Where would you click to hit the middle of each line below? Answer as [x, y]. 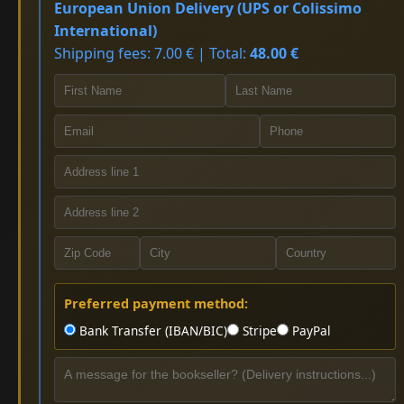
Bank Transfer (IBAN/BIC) [151, 331]
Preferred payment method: [156, 304]
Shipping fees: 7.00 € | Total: [152, 54]
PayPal [310, 331]
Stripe [258, 331]
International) [106, 31]
